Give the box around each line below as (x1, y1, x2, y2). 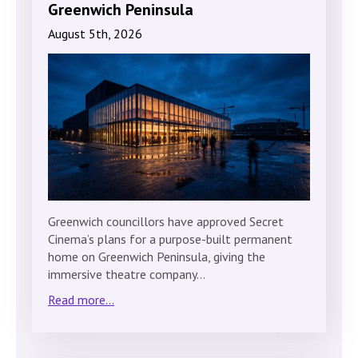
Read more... (48, 291, 114, 308)
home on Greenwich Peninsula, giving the (48, 248, 265, 265)
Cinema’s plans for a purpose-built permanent (48, 230, 292, 247)
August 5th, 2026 (48, 26, 142, 42)
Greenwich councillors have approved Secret (48, 213, 284, 229)
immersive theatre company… (48, 265, 205, 282)
